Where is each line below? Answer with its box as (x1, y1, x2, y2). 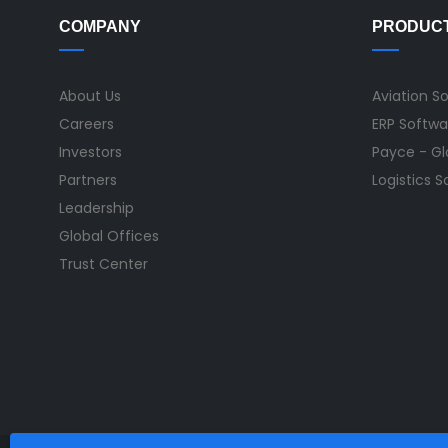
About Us (59, 85, 121, 106)
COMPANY (59, 17, 141, 35)
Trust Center (59, 253, 148, 274)
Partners (59, 169, 117, 190)
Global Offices (59, 225, 159, 246)
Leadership (59, 197, 134, 218)
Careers (59, 113, 114, 134)
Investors (59, 141, 122, 162)
